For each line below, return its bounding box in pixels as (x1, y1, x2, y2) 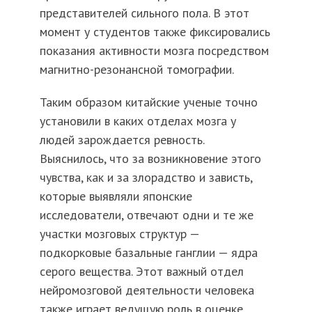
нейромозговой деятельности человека (39, 282, 254, 299)
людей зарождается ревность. (39, 132, 204, 148)
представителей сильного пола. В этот (39, 5, 249, 22)
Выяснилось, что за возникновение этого (39, 150, 261, 167)
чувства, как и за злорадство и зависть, (39, 169, 252, 186)
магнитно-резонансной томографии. (39, 61, 234, 78)
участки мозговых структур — (39, 226, 199, 242)
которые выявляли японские (39, 188, 192, 205)
